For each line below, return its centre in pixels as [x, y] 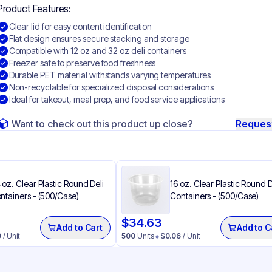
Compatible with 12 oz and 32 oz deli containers [97, 51]
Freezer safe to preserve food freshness [82, 63]
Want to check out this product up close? [102, 124]
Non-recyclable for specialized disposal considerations [111, 87]
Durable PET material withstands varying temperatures [110, 75]
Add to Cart [80, 227]
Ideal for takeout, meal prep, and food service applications [117, 99]
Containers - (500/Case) [215, 196]
